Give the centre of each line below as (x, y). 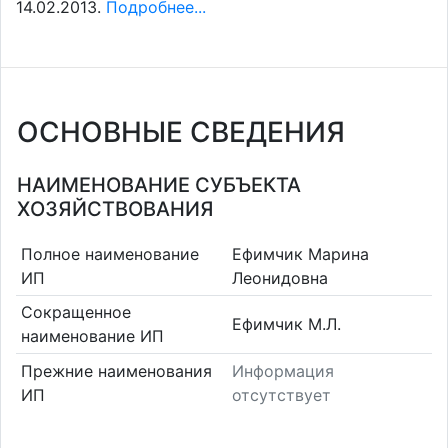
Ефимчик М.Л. (286, 324)
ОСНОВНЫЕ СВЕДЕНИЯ (181, 132)
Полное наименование (109, 253)
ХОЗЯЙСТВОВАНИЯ (115, 209)
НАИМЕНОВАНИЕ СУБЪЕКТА (159, 185)
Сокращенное (75, 312)
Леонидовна (280, 277)
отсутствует (281, 394)
